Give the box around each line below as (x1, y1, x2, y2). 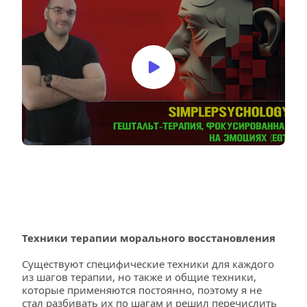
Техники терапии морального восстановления (22, 231, 275, 245)
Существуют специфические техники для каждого (22, 257, 274, 271)
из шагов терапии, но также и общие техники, (22, 270, 256, 284)
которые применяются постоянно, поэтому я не (22, 283, 262, 297)
